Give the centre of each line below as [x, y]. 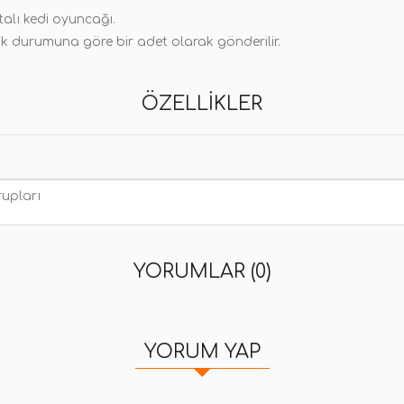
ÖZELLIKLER [202, 104]
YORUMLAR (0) [202, 271]
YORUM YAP [202, 352]
